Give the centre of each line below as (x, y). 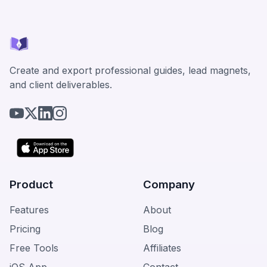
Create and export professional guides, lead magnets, (130, 70)
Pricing (25, 229)
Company (169, 184)
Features (29, 209)
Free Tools (34, 248)
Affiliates (162, 248)
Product (31, 184)
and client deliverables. (61, 84)
